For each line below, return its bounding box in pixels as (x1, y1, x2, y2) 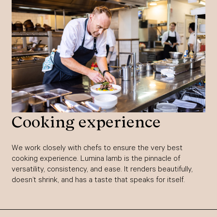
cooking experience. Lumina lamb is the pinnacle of (12, 155, 180, 164)
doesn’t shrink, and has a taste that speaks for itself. (12, 176, 185, 185)
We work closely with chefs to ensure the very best (12, 144, 183, 153)
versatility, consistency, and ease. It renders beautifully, (12, 165, 193, 174)
